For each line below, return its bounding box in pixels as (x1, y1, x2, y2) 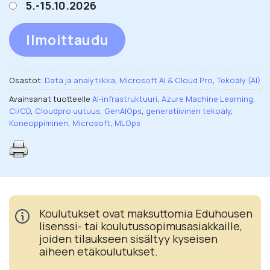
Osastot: (9, 74, 45, 86)
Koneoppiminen (9, 117, 68, 128)
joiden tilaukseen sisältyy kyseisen (39, 231, 218, 246)
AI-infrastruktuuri (92, 93, 157, 104)
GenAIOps (104, 105, 142, 116)
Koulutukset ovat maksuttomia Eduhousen (39, 206, 253, 221)
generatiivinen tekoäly (146, 105, 231, 116)
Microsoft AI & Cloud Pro (119, 74, 213, 86)
